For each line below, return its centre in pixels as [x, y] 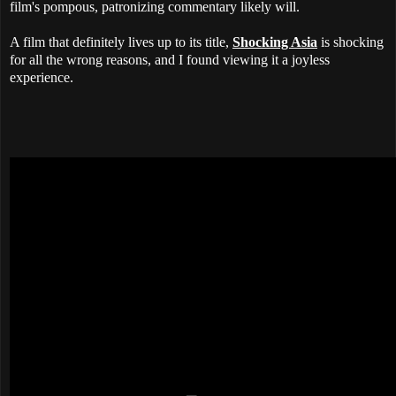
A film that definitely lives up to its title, [121, 42]
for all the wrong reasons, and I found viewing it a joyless [170, 59]
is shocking [350, 42]
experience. [42, 77]
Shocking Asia [275, 42]
